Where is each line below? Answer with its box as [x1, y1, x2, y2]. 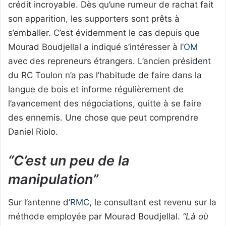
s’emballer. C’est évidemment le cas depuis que [8, 27, 200, 38]
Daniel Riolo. [8, 126, 58, 137]
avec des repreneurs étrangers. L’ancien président [8, 55, 211, 66]
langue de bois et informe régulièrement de [8, 84, 184, 94]
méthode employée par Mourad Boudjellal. [8, 211, 183, 222]
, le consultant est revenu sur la [89, 197, 216, 208]
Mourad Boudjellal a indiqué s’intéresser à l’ [8, 41, 184, 52]
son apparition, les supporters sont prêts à [8, 13, 180, 24]
